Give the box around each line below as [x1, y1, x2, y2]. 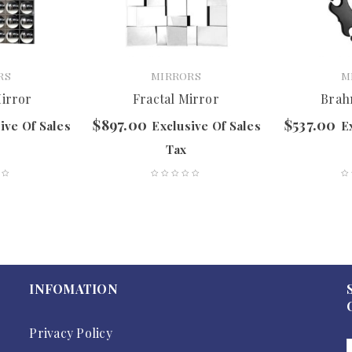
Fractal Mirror [133, 90, 219, 108]
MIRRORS [151, 68, 201, 83]
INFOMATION [29, 280, 118, 298]
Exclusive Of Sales [152, 118, 261, 134]
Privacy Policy [29, 324, 112, 342]
